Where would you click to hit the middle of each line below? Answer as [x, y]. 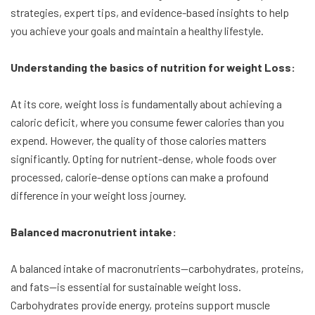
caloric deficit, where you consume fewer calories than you [147, 122]
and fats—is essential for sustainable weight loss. [126, 287]
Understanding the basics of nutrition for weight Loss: [153, 67]
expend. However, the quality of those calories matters [139, 141]
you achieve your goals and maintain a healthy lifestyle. [137, 31]
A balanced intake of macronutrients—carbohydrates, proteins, [157, 269]
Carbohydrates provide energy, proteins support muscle [140, 305]
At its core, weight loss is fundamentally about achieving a [146, 104]
